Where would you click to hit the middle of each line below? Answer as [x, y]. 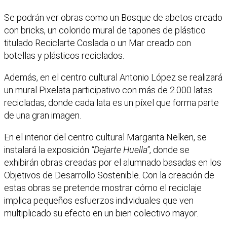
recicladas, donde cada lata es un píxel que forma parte [111, 103]
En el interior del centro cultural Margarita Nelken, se [105, 137]
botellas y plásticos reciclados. [64, 56]
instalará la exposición [48, 150]
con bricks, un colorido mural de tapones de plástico [105, 30]
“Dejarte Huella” [120, 150]
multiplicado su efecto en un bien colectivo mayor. [101, 213]
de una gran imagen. [43, 116]
